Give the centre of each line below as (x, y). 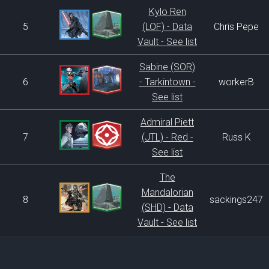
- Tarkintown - (167, 82)
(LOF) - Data (167, 27)
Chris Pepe (236, 27)
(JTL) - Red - (167, 137)
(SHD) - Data (167, 207)
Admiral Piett (167, 122)
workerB (236, 82)
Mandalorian (167, 192)
